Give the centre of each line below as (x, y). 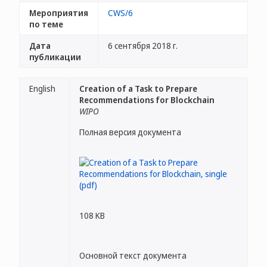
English (42, 89)
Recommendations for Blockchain (147, 100)
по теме (46, 24)
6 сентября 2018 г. (143, 46)
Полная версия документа (130, 132)
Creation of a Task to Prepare (138, 89)
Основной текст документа (133, 255)
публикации (55, 57)
